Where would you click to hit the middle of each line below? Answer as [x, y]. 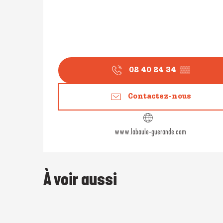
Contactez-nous [159, 97]
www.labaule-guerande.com [150, 131]
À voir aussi [80, 179]
